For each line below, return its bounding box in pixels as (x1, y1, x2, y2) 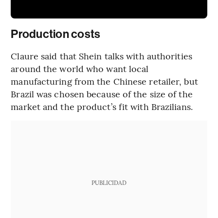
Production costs (11, 27, 101, 41)
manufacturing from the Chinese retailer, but (11, 75, 198, 88)
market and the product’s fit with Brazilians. (11, 100, 193, 113)
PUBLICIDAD (91, 179, 127, 187)
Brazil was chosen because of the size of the (11, 88, 193, 100)
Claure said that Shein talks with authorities (11, 50, 192, 62)
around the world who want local (11, 62, 149, 75)
